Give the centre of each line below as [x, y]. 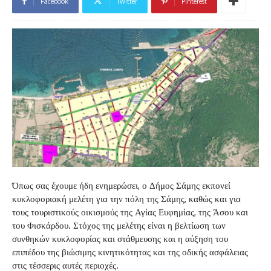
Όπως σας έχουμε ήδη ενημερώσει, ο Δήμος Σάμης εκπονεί [121, 186]
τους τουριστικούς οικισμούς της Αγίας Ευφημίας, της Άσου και [130, 212]
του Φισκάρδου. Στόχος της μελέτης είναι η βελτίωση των [119, 226]
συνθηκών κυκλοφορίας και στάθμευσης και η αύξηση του [120, 239]
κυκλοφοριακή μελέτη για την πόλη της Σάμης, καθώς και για [126, 199]
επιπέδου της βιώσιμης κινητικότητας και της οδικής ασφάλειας [130, 252]
